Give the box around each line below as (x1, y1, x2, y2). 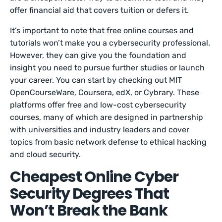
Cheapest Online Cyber (10, 166, 179, 187)
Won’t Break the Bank (10, 200, 168, 221)
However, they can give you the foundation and (10, 51, 187, 60)
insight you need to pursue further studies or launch (10, 63, 205, 72)
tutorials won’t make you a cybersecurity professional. (10, 38, 211, 48)
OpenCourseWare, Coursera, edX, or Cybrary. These (10, 88, 200, 97)
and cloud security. (10, 150, 81, 159)
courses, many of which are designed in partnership (10, 112, 204, 122)
